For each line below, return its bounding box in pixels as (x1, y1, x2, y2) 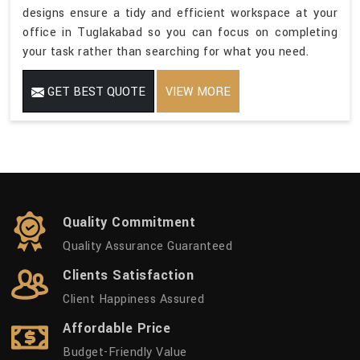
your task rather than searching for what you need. (22, 43, 309, 60)
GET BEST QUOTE (44, 83, 145, 100)
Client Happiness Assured (63, 290, 204, 308)
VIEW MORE (166, 83, 231, 100)
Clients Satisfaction (63, 265, 194, 284)
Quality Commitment (63, 212, 195, 231)
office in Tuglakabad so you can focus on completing (22, 23, 337, 41)
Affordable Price (63, 318, 170, 337)
